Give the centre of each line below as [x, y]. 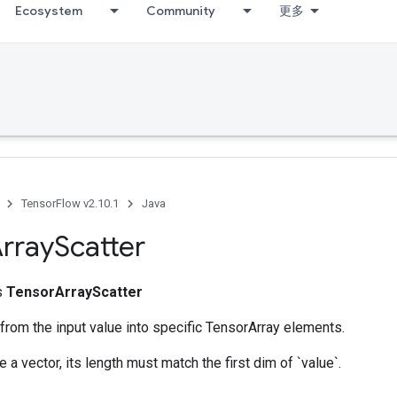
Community [181, 11]
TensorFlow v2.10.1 [70, 203]
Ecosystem [49, 11]
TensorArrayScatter [74, 292]
